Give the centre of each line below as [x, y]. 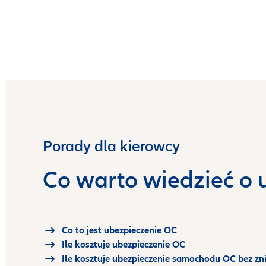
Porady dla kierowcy [111, 147]
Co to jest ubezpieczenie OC [119, 230]
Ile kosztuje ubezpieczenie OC [123, 245]
